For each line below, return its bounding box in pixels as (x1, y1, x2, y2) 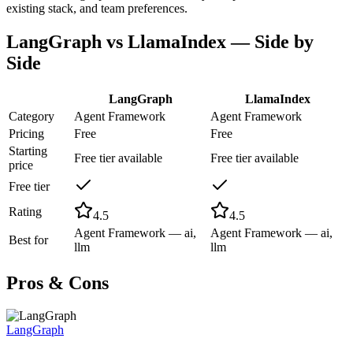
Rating (9, 204, 42, 218)
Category (9, 109, 54, 123)
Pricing (9, 126, 44, 140)
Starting (9, 143, 47, 158)
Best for (9, 232, 48, 247)
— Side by (226, 31, 314, 52)
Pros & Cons (6, 272, 109, 293)
